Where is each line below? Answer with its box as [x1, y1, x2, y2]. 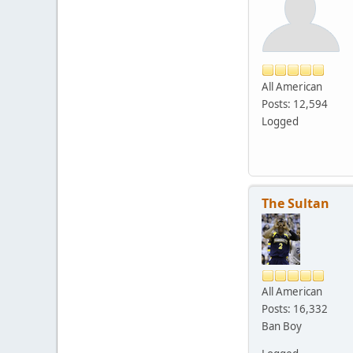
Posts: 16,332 [262, 302, 328, 317]
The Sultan [262, 195, 329, 213]
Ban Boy [262, 319, 302, 334]
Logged [262, 113, 299, 128]
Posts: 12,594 [262, 96, 328, 111]
